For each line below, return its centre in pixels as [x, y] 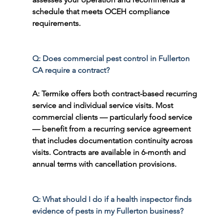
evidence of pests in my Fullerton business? [108, 211]
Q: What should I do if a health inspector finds [113, 199]
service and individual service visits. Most [103, 106]
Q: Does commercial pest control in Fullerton [112, 59]
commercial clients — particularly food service [113, 117]
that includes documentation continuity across [113, 141]
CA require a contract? [71, 70]
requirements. [56, 23]
